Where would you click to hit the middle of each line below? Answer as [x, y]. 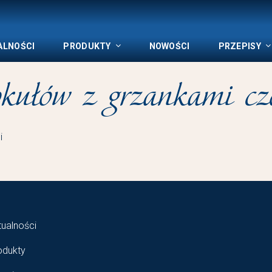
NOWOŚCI [169, 46]
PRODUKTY [87, 46]
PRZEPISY [240, 46]
